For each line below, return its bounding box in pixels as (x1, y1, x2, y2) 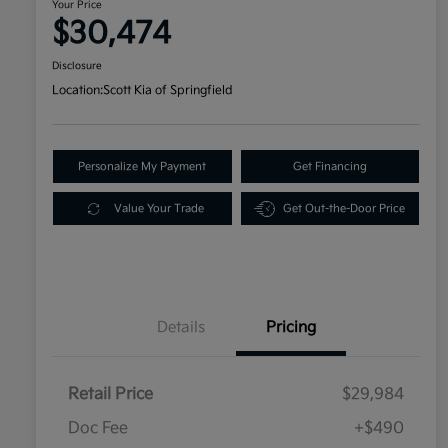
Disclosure (52, 60, 102, 73)
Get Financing (292, 160, 367, 174)
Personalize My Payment (78, 160, 207, 174)
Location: (52, 83, 103, 99)
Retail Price (68, 385, 153, 405)
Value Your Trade (113, 202, 204, 216)
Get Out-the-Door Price (283, 202, 406, 216)
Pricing (266, 318, 316, 338)
